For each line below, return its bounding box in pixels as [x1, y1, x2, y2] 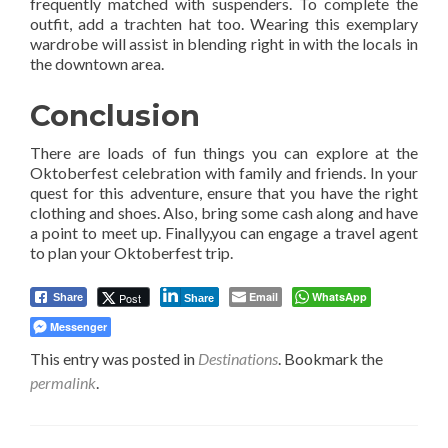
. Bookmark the [278, 349, 383, 369]
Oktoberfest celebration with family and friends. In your [30, 163, 418, 183]
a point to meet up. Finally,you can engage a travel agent [30, 223, 418, 243]
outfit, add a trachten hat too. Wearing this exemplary [30, 14, 418, 34]
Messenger [50, 319, 107, 335]
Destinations [198, 349, 278, 369]
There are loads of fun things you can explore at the [30, 143, 418, 163]
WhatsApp [312, 289, 367, 305]
